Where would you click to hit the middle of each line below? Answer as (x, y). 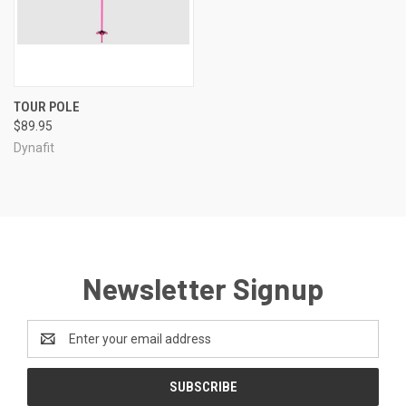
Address (51, 348)
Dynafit (34, 147)
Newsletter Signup (203, 288)
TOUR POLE (47, 106)
